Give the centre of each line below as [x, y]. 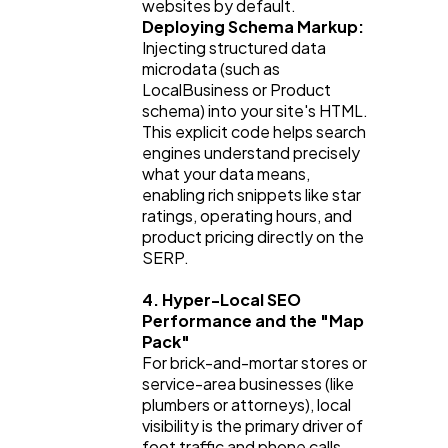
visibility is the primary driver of [252, 425]
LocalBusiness [195, 89]
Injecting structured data [234, 47]
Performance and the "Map [253, 320]
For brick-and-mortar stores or [254, 362]
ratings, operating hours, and [247, 215]
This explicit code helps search [254, 131]
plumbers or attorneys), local [246, 404]
